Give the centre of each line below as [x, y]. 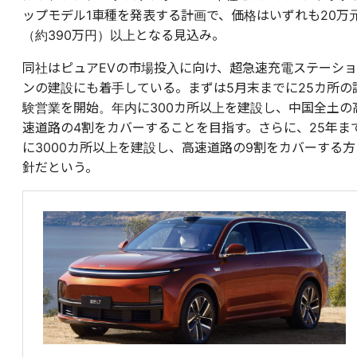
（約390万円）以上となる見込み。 [124, 35]
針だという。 [60, 168]
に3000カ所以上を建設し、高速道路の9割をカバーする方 [189, 148]
